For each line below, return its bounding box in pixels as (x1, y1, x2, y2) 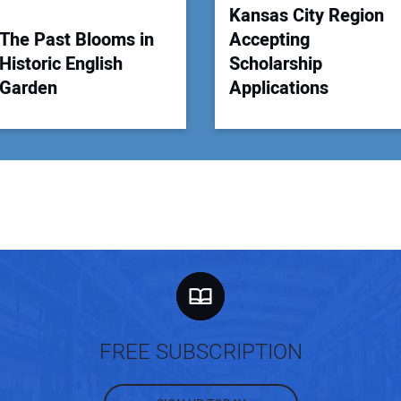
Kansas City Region (229, 2, 384, 29)
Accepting (229, 26, 310, 53)
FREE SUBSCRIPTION (98, 337, 303, 369)
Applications (229, 74, 328, 101)
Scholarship (229, 50, 322, 77)
